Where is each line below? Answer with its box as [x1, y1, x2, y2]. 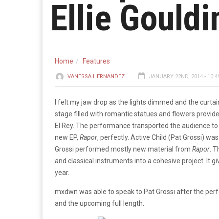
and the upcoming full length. [55, 199, 144, 207]
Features [83, 57, 110, 65]
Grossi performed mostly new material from [55, 145, 192, 153]
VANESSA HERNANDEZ [67, 73, 125, 80]
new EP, [55, 133, 80, 141]
